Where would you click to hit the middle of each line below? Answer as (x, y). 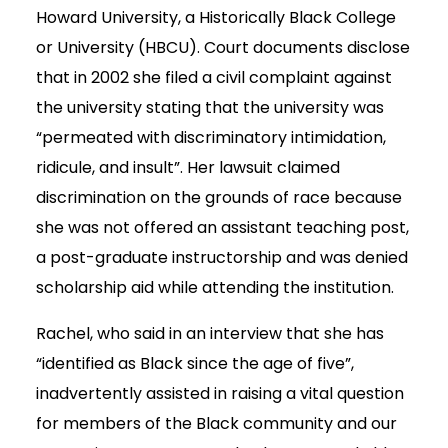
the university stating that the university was (210, 108)
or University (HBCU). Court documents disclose (223, 48)
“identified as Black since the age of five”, (195, 364)
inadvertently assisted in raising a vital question (220, 394)
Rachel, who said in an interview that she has (210, 334)
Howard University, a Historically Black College (216, 18)
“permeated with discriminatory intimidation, (211, 138)
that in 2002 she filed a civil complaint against (214, 78)
